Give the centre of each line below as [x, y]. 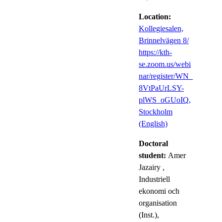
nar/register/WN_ [166, 76]
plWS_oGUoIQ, [165, 100]
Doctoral [153, 143]
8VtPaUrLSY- [161, 88]
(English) [153, 123]
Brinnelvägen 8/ [164, 40]
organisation [158, 203]
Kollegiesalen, [161, 28]
